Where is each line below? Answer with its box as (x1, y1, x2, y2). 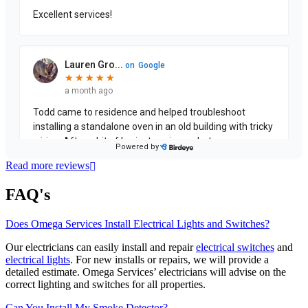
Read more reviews (5, 159, 89, 172)
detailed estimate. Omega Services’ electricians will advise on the (5, 266, 286, 278)
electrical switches (196, 241, 274, 254)
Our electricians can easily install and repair (5, 241, 196, 254)
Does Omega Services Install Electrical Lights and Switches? (5, 218, 269, 230)
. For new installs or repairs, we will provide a (70, 254, 269, 266)
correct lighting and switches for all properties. (5, 278, 208, 291)
